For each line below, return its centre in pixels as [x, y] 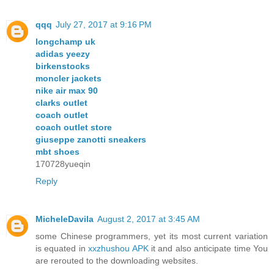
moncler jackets [68, 79]
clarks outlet [61, 103]
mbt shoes [57, 152]
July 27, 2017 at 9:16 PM [104, 25]
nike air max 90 [67, 91]
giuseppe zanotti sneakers [91, 140]
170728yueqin [63, 164]
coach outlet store [74, 128]
